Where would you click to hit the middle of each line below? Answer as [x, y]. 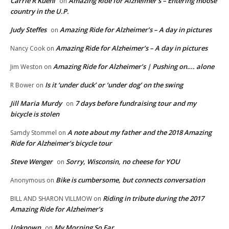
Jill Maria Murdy [36, 104]
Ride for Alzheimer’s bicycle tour [61, 143]
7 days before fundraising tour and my [136, 104]
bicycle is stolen [35, 114]
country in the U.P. [40, 12]
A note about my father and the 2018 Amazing [140, 133]
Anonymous [28, 180]
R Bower [22, 85]
